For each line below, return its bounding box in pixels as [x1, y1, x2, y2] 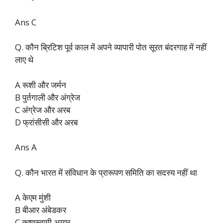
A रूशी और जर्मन [15, 79, 66, 91]
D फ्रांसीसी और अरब [15, 116, 78, 128]
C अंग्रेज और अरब [15, 104, 70, 115]
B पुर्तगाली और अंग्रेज [15, 91, 80, 103]
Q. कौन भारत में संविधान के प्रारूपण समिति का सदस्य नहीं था [15, 166, 197, 178]
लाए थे [15, 54, 33, 66]
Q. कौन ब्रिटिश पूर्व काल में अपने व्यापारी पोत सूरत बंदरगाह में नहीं [15, 41, 207, 53]
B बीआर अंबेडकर [15, 204, 66, 216]
